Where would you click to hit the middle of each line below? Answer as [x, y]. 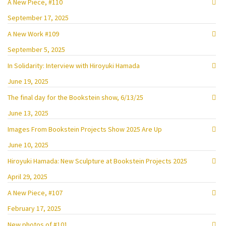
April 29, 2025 [27, 177]
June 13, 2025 [28, 113]
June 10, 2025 [28, 145]
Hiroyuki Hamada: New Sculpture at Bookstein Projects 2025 [97, 161]
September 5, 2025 [36, 49]
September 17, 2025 [38, 18]
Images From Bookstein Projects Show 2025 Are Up [85, 129]
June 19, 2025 [28, 81]
